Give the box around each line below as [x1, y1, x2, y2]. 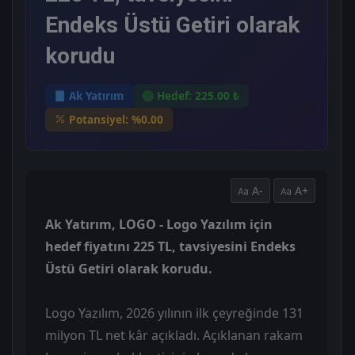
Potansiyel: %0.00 [69, 111, 163, 127]
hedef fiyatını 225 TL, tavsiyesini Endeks [45, 238, 296, 256]
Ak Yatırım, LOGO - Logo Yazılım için [45, 216, 273, 234]
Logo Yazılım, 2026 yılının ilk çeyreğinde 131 [45, 304, 303, 323]
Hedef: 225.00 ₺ [157, 87, 239, 103]
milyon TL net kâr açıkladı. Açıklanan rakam [45, 326, 303, 345]
